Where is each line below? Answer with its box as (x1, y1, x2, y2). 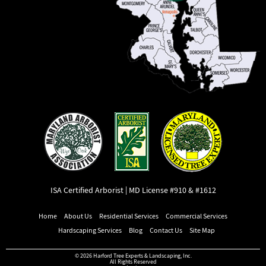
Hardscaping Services (58, 225, 122, 235)
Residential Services (99, 211, 159, 221)
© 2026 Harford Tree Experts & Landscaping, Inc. (74, 251, 192, 259)
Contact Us (150, 225, 182, 235)
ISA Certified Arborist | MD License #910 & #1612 (50, 184, 216, 195)
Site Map (189, 225, 215, 235)
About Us (64, 211, 92, 221)
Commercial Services (166, 211, 227, 221)
